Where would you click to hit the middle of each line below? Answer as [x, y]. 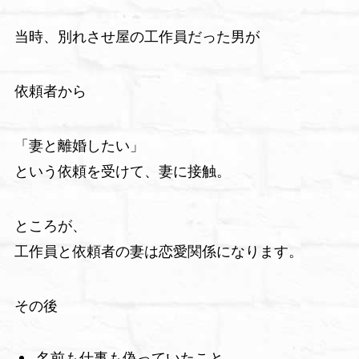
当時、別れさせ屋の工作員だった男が [137, 37]
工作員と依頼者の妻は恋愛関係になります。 [158, 251]
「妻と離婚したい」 [79, 146]
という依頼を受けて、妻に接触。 [122, 172]
